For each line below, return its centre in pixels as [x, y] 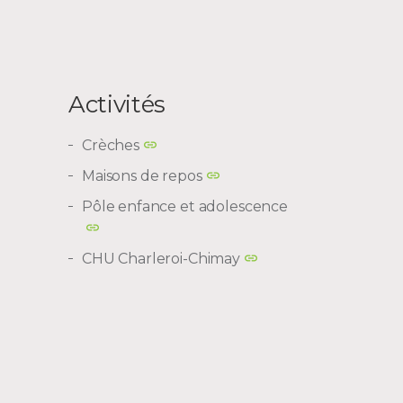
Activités [117, 104]
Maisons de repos [142, 175]
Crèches [111, 145]
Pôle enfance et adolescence [185, 206]
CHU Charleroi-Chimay [161, 258]
